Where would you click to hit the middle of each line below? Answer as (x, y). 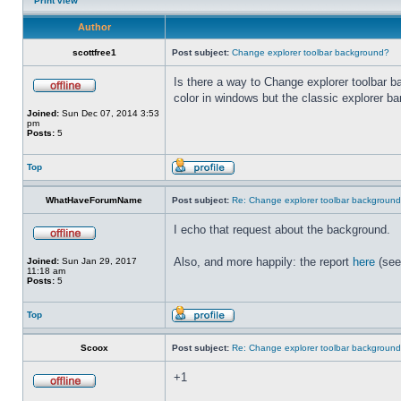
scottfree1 (94, 52)
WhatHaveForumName (94, 200)
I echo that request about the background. (282, 230)
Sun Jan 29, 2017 (98, 261)
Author (94, 27)
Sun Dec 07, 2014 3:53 (109, 113)
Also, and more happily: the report (263, 262)
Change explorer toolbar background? (311, 52)
